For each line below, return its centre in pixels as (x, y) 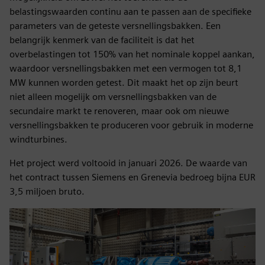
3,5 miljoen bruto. (47, 192)
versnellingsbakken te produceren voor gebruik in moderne (131, 125)
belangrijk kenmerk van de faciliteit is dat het (102, 40)
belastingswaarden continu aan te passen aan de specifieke (130, 12)
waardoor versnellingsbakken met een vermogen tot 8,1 (126, 69)
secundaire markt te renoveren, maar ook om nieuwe (119, 111)
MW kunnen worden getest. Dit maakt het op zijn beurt (124, 83)
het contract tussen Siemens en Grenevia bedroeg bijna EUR (132, 177)
